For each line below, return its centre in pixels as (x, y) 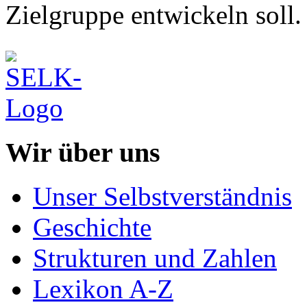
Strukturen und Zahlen (155, 258)
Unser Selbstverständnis (162, 197)
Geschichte (92, 228)
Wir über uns (83, 152)
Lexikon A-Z (103, 289)
